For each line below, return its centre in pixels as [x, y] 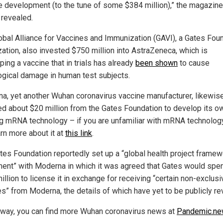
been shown [157, 63]
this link [79, 133]
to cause [194, 63]
